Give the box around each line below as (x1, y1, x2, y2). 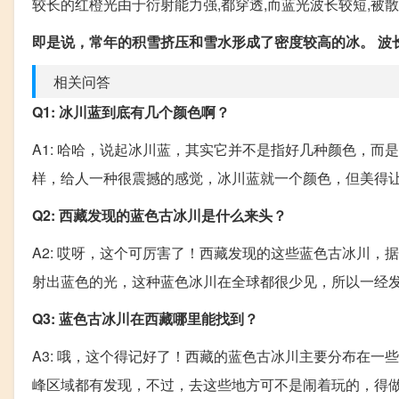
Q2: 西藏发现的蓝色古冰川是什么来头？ (32, 205, 287, 225)
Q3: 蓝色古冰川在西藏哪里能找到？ (32, 308, 258, 329)
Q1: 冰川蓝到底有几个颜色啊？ (32, 102, 230, 122)
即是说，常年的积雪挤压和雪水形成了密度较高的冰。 (32, 31, 374, 52)
